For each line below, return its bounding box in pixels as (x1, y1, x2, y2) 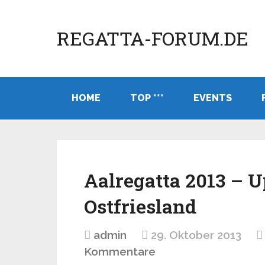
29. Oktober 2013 (151, 228, 241, 241)
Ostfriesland (84, 193, 196, 219)
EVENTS (193, 92, 232, 104)
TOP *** (130, 92, 164, 104)
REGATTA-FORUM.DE (57, 25, 248, 51)
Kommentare (84, 245, 156, 258)
